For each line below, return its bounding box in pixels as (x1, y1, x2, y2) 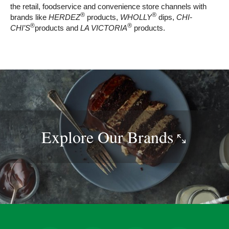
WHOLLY (120, 13, 152, 22)
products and (35, 24, 80, 33)
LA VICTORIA (80, 24, 127, 33)
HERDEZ (47, 13, 80, 22)
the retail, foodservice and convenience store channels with (10, 2, 207, 11)
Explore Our (41, 126, 127, 148)
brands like (10, 13, 47, 22)
